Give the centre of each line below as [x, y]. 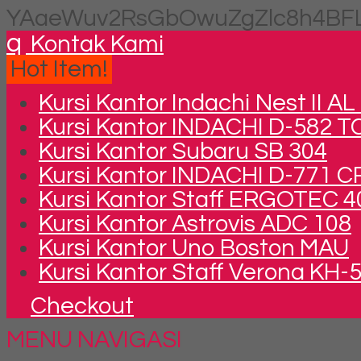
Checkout [82, 306]
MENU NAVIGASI [94, 340]
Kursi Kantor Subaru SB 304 [183, 151]
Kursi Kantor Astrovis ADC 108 [195, 224]
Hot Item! [59, 69]
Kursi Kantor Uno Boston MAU [194, 248]
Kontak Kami [95, 44]
